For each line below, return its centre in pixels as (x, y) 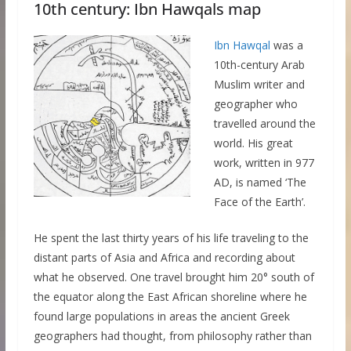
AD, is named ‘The (260, 183)
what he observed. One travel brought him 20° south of (174, 277)
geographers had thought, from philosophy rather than (172, 336)
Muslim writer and (259, 85)
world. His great (253, 143)
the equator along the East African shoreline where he (170, 297)
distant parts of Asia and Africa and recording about (164, 258)
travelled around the (264, 124)
